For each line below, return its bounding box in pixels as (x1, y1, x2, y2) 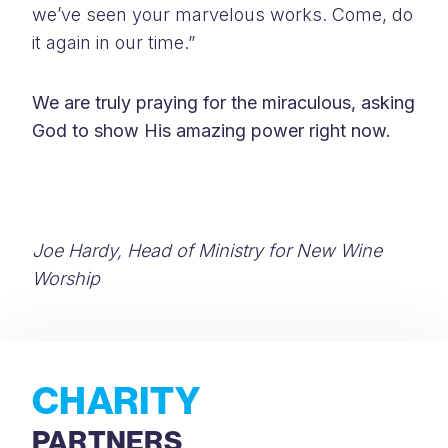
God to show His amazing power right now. (32, 120, 391, 141)
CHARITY (32, 376, 201, 424)
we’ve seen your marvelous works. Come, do (32, 4, 413, 25)
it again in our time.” (32, 32, 195, 53)
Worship (32, 268, 105, 289)
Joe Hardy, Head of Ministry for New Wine (32, 240, 382, 261)
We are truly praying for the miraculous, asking (32, 92, 415, 113)
